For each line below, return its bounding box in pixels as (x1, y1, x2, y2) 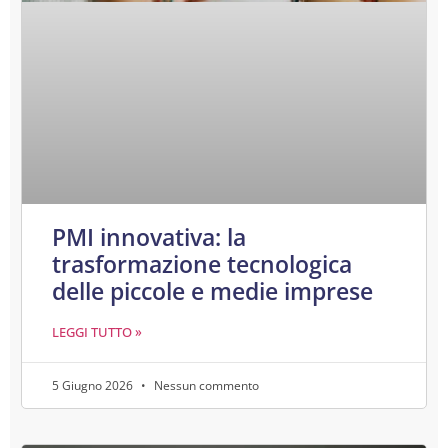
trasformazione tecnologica (52, 248, 352, 281)
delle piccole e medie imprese (52, 275, 373, 308)
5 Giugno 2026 (52, 377, 136, 395)
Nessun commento (151, 377, 259, 395)
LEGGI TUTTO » (52, 323, 142, 342)
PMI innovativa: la (52, 221, 246, 254)
